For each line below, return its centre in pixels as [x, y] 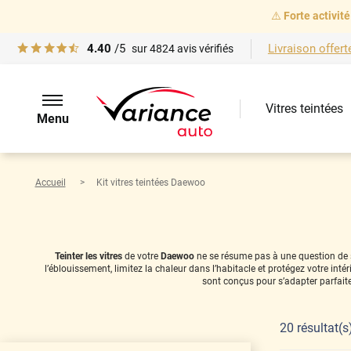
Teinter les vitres [89, 256]
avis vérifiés [204, 49]
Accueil [50, 182]
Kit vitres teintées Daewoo [150, 182]
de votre [141, 256]
